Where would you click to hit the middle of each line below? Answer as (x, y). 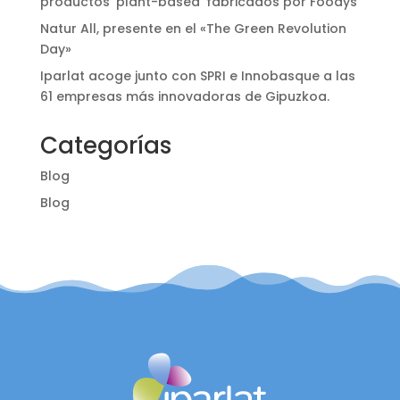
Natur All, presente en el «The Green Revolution (193, 29)
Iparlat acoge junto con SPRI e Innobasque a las (197, 76)
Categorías (105, 146)
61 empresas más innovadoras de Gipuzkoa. (184, 96)
